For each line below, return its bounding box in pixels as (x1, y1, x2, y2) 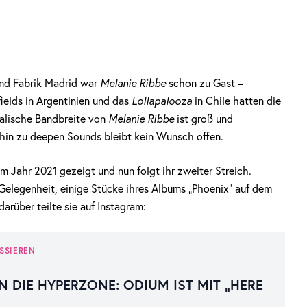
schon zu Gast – (166, 76, 243, 90)
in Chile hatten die (192, 94, 281, 108)
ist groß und (174, 112, 233, 125)
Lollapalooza (132, 94, 192, 108)
